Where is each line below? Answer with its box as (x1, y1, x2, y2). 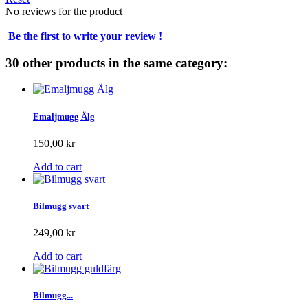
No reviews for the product (5, 5, 122, 17)
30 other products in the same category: (5, 55, 228, 70)
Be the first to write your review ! (5, 30, 162, 42)
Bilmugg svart (33, 200, 89, 211)
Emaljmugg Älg (33, 111, 95, 122)
